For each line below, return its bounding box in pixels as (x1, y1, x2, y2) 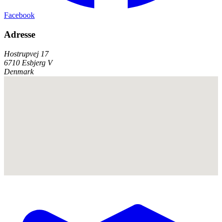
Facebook (4, 11, 35, 20)
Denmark (4, 67, 34, 76)
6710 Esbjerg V (4, 58, 53, 67)
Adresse (4, 29, 35, 40)
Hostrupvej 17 (4, 49, 49, 58)
